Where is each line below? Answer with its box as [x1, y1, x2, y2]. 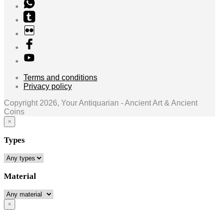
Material [4, 171, 36, 181]
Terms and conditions [23, 73, 97, 82]
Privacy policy [23, 82, 72, 90]
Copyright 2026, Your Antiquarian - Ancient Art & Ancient [4, 98, 197, 107]
